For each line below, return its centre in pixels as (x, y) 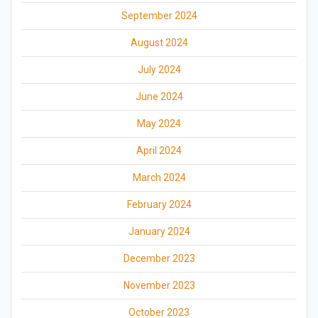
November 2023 (159, 286)
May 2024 (159, 124)
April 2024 (159, 151)
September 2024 (159, 16)
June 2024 (159, 97)
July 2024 (159, 70)
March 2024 (159, 178)
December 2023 (159, 259)
